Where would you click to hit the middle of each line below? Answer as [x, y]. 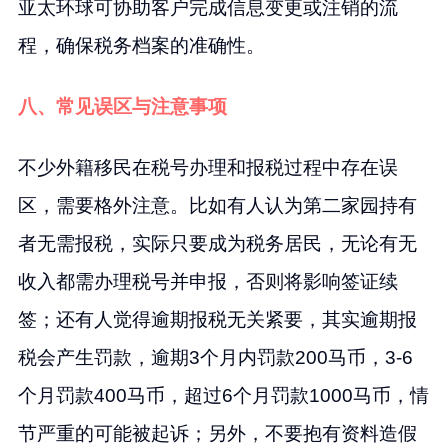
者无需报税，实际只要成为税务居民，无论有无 [217, 244]
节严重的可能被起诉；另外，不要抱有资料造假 [217, 434]
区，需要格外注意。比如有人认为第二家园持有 [217, 206]
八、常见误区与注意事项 [122, 107]
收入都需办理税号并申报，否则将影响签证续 [207, 282]
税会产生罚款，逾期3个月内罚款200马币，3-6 [215, 358]
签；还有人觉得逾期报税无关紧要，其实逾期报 [217, 320]
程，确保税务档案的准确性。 [141, 46]
